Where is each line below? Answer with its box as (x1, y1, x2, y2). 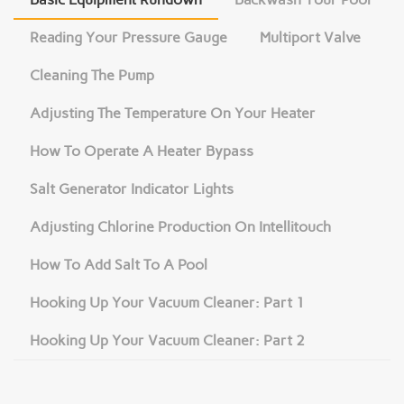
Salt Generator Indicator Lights (30, 180, 234, 198)
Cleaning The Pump (30, 67, 154, 85)
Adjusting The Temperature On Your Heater (30, 105, 316, 123)
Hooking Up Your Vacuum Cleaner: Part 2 (30, 332, 305, 350)
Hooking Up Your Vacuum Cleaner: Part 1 (30, 294, 305, 312)
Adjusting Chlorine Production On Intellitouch (30, 218, 331, 236)
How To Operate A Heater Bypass (30, 142, 253, 161)
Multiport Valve (260, 29, 361, 47)
